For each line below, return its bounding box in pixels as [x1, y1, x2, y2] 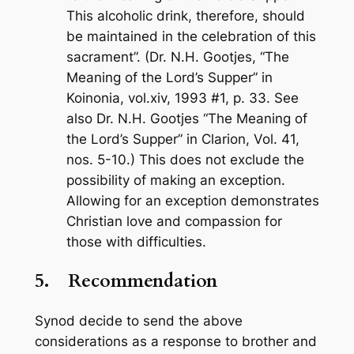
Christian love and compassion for [66, 213, 282, 230]
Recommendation [67, 269, 217, 294]
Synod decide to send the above [34, 312, 243, 329]
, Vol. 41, [245, 131, 299, 148]
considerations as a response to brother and [34, 333, 317, 349]
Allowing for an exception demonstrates [66, 193, 319, 209]
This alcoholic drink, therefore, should [66, 8, 305, 24]
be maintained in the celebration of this [66, 28, 316, 45]
